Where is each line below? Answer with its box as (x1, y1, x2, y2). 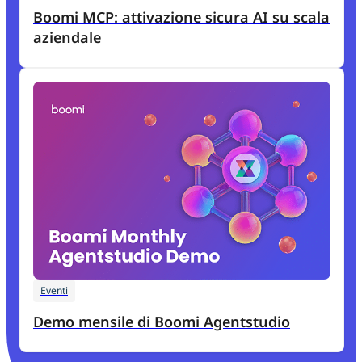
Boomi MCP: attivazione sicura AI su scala (33, 6, 82, 27)
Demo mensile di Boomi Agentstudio (204, 312, 290, 332)
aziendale (33, 27, 101, 47)
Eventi (40, 284, 68, 298)
